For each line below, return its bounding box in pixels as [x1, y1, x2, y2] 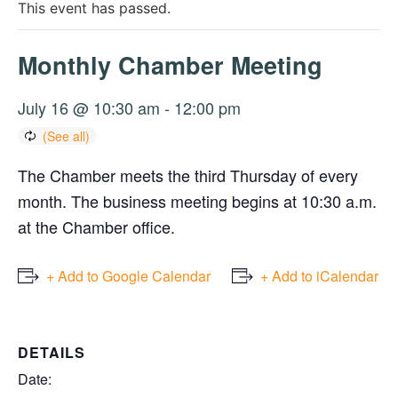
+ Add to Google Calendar [46, 265, 211, 286]
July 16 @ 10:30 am [18, 95, 160, 119]
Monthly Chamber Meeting [18, 47, 322, 82]
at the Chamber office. [18, 214, 175, 238]
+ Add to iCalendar [260, 265, 378, 286]
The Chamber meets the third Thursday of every [18, 163, 358, 187]
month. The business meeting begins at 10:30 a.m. [18, 188, 377, 212]
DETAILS [18, 341, 85, 362]
